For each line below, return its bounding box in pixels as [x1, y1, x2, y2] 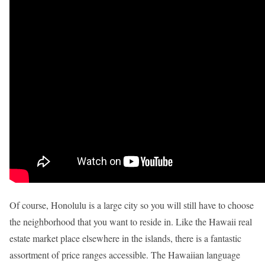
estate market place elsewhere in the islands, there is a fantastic [9, 231, 241, 244]
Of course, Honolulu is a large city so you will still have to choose [9, 198, 254, 211]
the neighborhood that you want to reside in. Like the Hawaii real [9, 215, 252, 228]
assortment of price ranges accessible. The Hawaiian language [9, 248, 240, 261]
